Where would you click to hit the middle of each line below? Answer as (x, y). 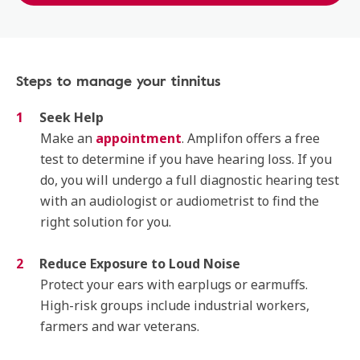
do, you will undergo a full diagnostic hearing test (190, 180)
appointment (139, 138)
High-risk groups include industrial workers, (175, 305)
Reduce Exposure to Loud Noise (140, 264)
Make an (68, 138)
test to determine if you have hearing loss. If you (186, 159)
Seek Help (72, 117)
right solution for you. (107, 222)
